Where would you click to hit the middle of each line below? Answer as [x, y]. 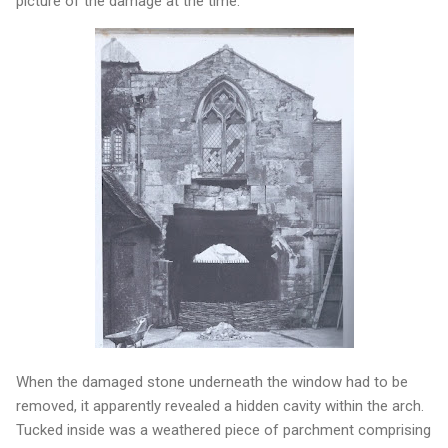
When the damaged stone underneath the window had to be [212, 381]
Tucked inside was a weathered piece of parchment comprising [223, 429]
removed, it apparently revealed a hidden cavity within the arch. [220, 405]
